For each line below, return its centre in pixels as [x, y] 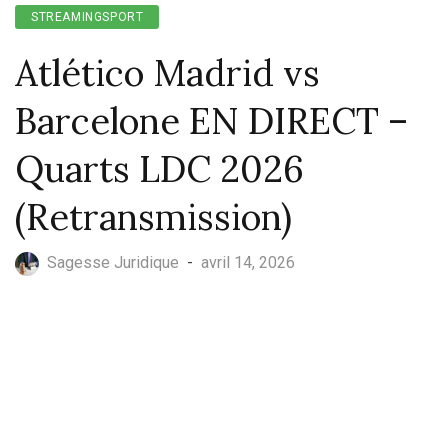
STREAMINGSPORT [87, 17]
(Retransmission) [153, 217]
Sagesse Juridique [113, 262]
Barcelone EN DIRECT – [211, 121]
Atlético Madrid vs [167, 73]
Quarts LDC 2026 [159, 169]
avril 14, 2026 [248, 262]
